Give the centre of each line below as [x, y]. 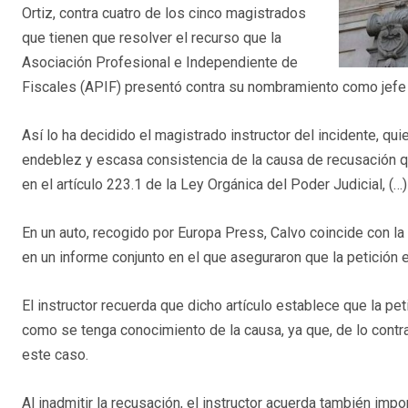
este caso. [55, 355]
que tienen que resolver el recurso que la [152, 38]
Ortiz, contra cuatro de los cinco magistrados [164, 14]
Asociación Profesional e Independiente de [160, 63]
